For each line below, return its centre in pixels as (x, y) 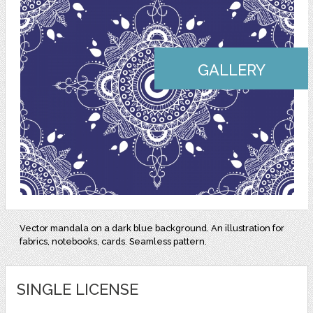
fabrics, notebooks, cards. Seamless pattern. (114, 242)
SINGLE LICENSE (77, 290)
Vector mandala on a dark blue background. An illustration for (152, 228)
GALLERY (231, 70)
